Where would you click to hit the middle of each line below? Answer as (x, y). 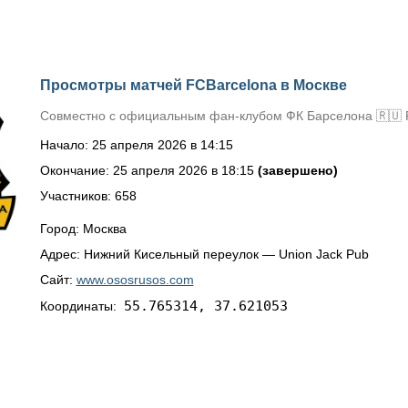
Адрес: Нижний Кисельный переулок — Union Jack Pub (204, 254)
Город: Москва (83, 229)
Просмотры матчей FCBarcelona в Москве (193, 85)
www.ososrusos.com (135, 280)
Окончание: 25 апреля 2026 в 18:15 (148, 170)
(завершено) (297, 170)
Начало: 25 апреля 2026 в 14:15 (136, 145)
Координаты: (82, 306)
